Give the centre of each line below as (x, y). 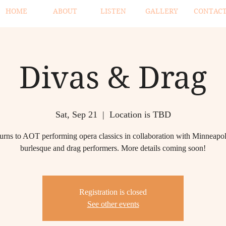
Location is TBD (140, 115)
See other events (113, 204)
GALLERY (162, 11)
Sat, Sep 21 (76, 115)
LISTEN (113, 11)
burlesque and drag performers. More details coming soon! (113, 148)
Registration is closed (113, 192)
